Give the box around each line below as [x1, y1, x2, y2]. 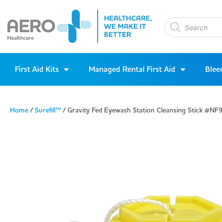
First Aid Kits [15, 64, 59, 75]
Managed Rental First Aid [89, 64, 175, 75]
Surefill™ [35, 106, 61, 116]
